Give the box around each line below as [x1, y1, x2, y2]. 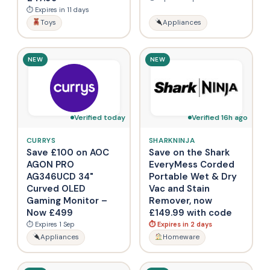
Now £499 [26, 206, 73, 219]
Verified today [74, 112, 125, 122]
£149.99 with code [148, 206, 232, 219]
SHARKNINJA [148, 135, 195, 145]
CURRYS [26, 135, 56, 145]
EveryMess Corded [148, 158, 234, 171]
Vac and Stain [148, 182, 210, 195]
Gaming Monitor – [26, 194, 107, 207]
